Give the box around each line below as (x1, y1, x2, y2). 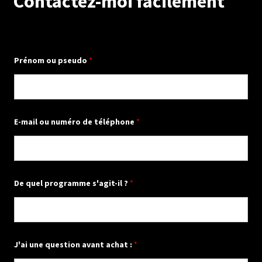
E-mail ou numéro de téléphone (13, 116, 136, 127)
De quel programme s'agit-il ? (13, 178, 130, 189)
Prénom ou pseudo (13, 55, 89, 66)
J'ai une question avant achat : (13, 239, 134, 250)
